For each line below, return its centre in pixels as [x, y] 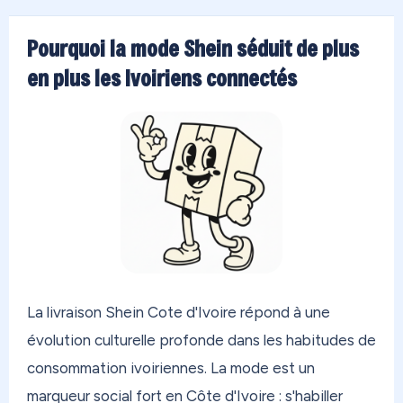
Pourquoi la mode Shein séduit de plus [193, 49]
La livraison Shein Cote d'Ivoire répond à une [179, 313]
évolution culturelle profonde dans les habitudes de [201, 340]
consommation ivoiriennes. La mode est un [171, 368]
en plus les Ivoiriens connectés [162, 79]
